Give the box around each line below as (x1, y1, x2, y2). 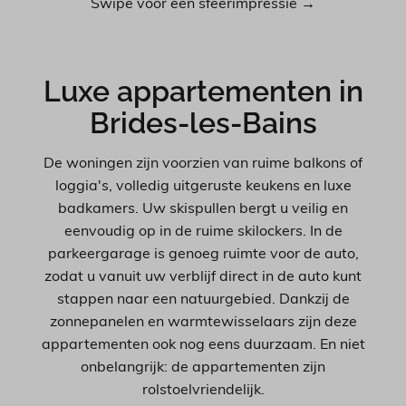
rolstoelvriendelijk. (141, 382, 265, 398)
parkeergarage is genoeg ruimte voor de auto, (47, 246, 359, 262)
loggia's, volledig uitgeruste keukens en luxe (54, 179, 352, 194)
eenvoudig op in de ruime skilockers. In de (63, 224, 343, 239)
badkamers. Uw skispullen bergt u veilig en (58, 201, 348, 217)
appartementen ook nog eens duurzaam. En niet (41, 337, 365, 353)
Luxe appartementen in (43, 73, 363, 108)
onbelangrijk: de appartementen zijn (81, 360, 325, 375)
